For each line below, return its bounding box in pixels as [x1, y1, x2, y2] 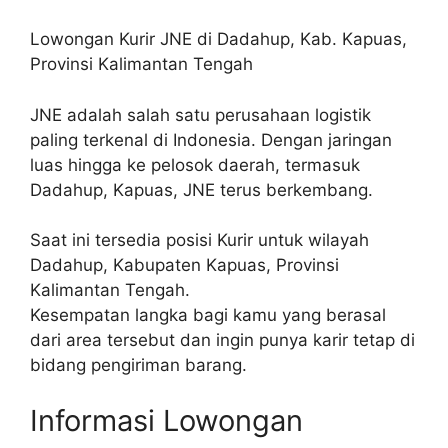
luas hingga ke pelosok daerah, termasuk [30, 154, 360, 175]
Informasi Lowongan [30, 402, 303, 438]
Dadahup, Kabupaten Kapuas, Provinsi [30, 255, 339, 275]
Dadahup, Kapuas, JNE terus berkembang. [30, 179, 373, 200]
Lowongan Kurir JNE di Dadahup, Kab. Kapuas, [30, 29, 407, 49]
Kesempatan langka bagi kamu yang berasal [30, 305, 386, 325]
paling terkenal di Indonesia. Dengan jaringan [30, 129, 392, 150]
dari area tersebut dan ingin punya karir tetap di [30, 330, 415, 350]
